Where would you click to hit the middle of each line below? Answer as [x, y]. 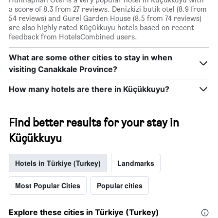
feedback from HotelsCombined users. [73, 37]
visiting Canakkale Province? [63, 69]
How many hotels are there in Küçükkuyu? [89, 89]
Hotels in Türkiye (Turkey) [58, 163]
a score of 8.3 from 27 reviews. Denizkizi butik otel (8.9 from [108, 9]
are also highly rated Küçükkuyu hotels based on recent [101, 28]
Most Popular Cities [48, 186]
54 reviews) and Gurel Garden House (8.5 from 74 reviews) [105, 18]
